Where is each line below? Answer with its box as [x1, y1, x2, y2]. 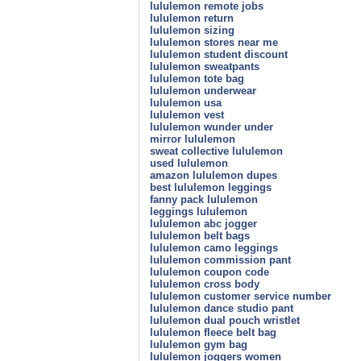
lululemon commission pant [150, 253, 291, 266]
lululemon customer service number [150, 289, 331, 302]
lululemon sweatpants [150, 60, 259, 73]
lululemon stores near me [150, 35, 278, 48]
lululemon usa [150, 96, 222, 109]
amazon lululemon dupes [150, 168, 277, 181]
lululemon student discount [150, 48, 288, 60]
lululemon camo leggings [150, 241, 278, 254]
